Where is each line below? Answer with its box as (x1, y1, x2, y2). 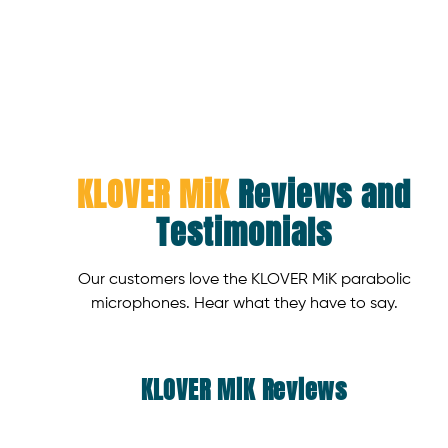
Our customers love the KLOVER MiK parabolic (77, 272, 411, 288)
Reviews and (229, 170, 411, 219)
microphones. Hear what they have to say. (90, 296, 398, 312)
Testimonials (156, 208, 332, 257)
